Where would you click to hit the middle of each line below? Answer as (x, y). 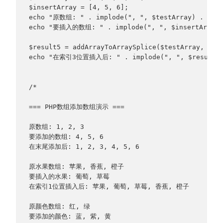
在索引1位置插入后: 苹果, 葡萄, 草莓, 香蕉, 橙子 (109, 186)
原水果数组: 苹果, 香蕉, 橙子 (76, 166)
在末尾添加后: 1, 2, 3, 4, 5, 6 (84, 146)
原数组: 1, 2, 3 (56, 126)
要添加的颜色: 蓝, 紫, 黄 (70, 216)
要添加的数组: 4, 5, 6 (66, 136)
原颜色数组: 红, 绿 (59, 206)
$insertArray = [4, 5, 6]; (78, 7)
